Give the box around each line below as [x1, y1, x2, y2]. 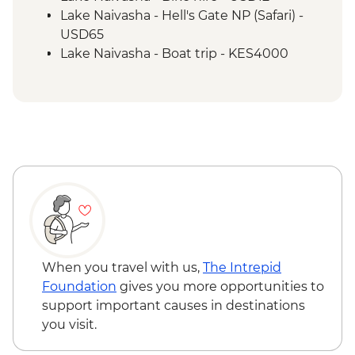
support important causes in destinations [42, 298, 305, 314]
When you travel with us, [42, 260, 203, 276]
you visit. [42, 317, 97, 333]
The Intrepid [203, 260, 281, 276]
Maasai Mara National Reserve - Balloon [60, 65, 307, 81]
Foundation [42, 279, 116, 295]
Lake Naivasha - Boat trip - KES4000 [60, 46, 288, 62]
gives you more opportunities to [116, 279, 324, 295]
